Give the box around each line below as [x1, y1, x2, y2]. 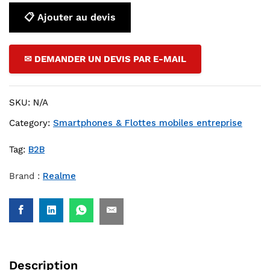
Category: [9, 118, 53, 128]
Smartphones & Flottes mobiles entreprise [53, 118, 242, 128]
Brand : [9, 171, 43, 181]
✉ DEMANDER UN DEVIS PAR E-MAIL [24, 54, 186, 64]
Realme [43, 171, 76, 181]
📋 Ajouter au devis [24, 11, 116, 23]
